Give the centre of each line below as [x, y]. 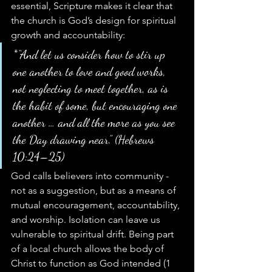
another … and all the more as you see [95, 123]
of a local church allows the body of [89, 249]
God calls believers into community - [91, 176]
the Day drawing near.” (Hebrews [85, 140]
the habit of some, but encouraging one [97, 106]
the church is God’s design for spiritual [95, 21]
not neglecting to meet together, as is [92, 89]
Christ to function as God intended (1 [92, 263]
